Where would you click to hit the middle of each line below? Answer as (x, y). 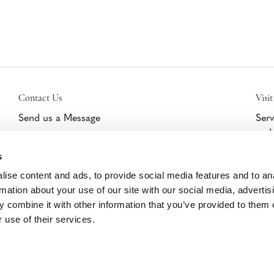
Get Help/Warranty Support (78, 137)
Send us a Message (59, 117)
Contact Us (40, 98)
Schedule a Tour (53, 157)
